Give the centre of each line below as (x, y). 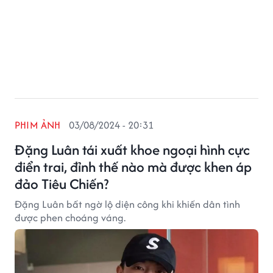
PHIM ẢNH (38, 125)
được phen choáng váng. (70, 218)
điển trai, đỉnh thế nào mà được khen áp (133, 167)
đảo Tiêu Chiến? (62, 184)
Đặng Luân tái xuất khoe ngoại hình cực (132, 150)
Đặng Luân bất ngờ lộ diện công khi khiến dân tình (127, 204)
